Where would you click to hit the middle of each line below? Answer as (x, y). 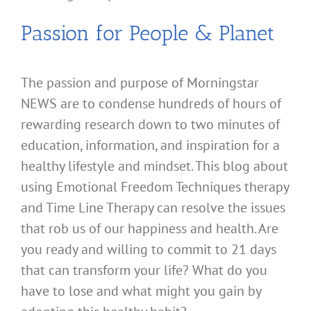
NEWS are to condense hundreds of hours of (151, 103)
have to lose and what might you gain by (141, 291)
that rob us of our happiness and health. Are (150, 228)
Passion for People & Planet (148, 33)
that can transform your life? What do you (144, 270)
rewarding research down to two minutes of (150, 124)
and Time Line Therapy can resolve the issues (153, 207)
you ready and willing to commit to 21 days (149, 249)
